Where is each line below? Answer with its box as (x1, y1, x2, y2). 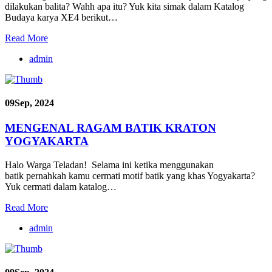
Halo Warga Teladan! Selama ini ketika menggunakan (5, 159, 214, 170)
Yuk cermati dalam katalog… (5, 181, 117, 192)
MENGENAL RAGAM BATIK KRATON (5, 121, 216, 135)
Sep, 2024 (15, 97, 54, 108)
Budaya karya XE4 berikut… (5, 12, 118, 22)
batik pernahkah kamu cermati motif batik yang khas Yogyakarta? (5, 170, 255, 181)
